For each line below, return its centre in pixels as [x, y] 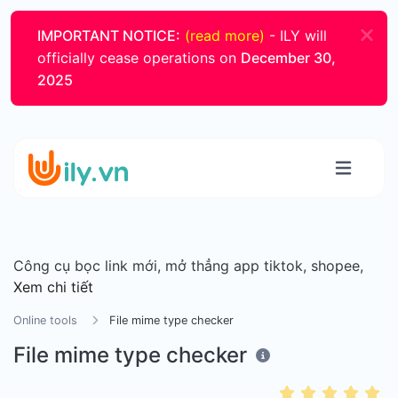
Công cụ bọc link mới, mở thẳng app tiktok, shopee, [188, 266]
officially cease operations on [139, 58]
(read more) [225, 36]
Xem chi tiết [53, 287]
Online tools [45, 320]
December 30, [288, 58]
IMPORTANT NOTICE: [109, 36]
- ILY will [296, 36]
